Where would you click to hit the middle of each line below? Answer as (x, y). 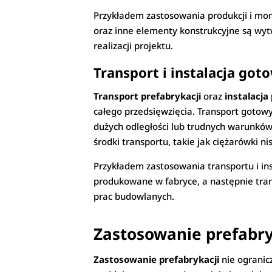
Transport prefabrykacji (148, 96)
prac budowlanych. (134, 196)
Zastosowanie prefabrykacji (157, 260)
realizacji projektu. (134, 46)
